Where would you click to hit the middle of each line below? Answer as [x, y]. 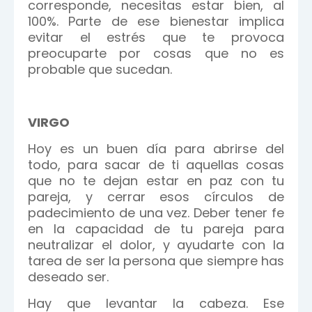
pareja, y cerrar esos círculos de [156, 197]
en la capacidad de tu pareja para [156, 229]
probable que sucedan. [100, 69]
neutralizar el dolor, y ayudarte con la [156, 245]
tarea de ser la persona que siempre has [156, 261]
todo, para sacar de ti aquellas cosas [156, 165]
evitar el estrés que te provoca [156, 37]
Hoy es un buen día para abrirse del [156, 149]
